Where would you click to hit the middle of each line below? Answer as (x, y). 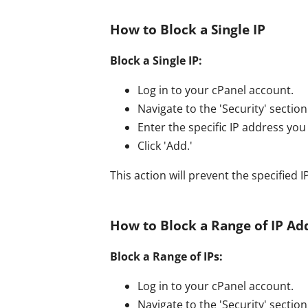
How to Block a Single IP (188, 29)
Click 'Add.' (165, 145)
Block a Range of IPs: (166, 256)
